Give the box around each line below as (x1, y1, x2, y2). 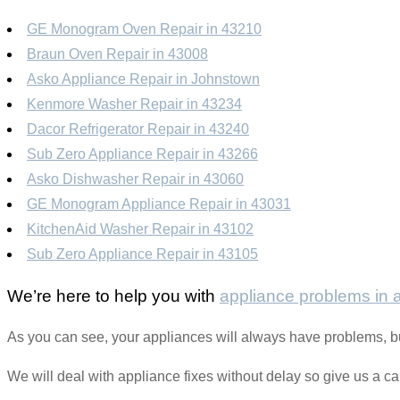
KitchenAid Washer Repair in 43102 (27, 221, 254, 237)
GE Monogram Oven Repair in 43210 (27, 21, 262, 37)
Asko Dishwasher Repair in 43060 (27, 171, 244, 187)
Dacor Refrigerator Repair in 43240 (27, 121, 249, 137)
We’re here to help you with (7, 286, 220, 305)
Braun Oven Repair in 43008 (27, 46, 208, 62)
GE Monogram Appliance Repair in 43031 (27, 196, 291, 212)
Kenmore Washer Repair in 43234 (27, 96, 242, 112)
